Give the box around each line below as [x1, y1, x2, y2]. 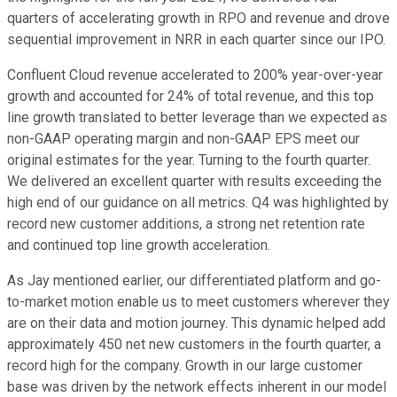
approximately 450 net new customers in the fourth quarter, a [7, 336, 381, 354]
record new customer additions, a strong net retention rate [7, 215, 365, 233]
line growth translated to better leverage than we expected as [7, 109, 387, 127]
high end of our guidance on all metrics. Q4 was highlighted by [7, 194, 389, 212]
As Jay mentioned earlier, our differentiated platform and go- [7, 272, 381, 290]
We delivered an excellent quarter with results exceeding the [7, 173, 382, 191]
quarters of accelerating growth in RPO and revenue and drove [7, 10, 390, 27]
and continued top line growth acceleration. [7, 237, 270, 254]
